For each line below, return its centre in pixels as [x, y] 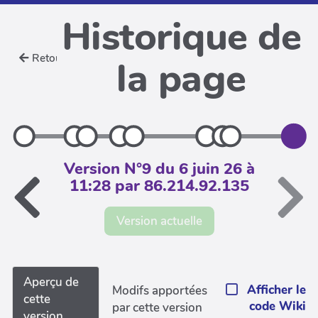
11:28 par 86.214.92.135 [159, 186]
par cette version [158, 307]
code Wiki [278, 306]
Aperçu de [51, 282]
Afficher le [276, 290]
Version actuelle [159, 221]
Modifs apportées [160, 290]
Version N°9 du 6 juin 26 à [159, 169]
